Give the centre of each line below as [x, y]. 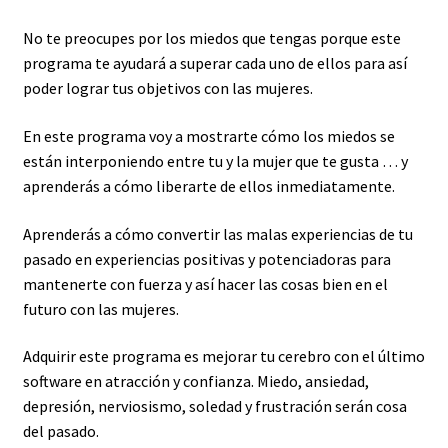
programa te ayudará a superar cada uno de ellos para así [214, 63]
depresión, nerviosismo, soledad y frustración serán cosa [214, 406]
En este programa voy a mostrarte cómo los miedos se [208, 135]
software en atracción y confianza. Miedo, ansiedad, [195, 381]
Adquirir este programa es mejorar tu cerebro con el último [223, 356]
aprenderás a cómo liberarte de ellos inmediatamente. [208, 185]
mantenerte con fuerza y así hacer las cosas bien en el [205, 283]
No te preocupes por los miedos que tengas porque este [211, 38]
